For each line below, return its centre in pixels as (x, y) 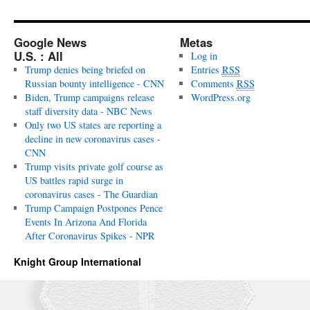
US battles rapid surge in (74, 180)
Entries (206, 69)
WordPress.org (220, 97)
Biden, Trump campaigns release (89, 97)
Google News (50, 42)
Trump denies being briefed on (85, 69)
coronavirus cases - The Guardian (91, 194)
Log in (204, 55)
